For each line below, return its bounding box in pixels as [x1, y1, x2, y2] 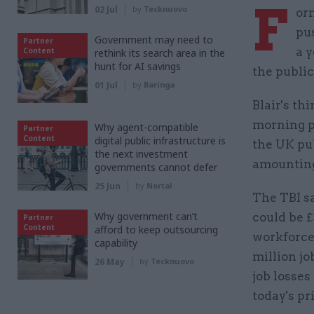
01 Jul [95, 79, 118, 91]
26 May [95, 256, 125, 268]
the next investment [95, 147, 188, 161]
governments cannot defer [95, 161, 217, 174]
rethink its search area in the [95, 46, 225, 60]
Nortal [146, 180, 172, 191]
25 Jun [95, 180, 121, 192]
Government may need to [95, 33, 213, 46]
